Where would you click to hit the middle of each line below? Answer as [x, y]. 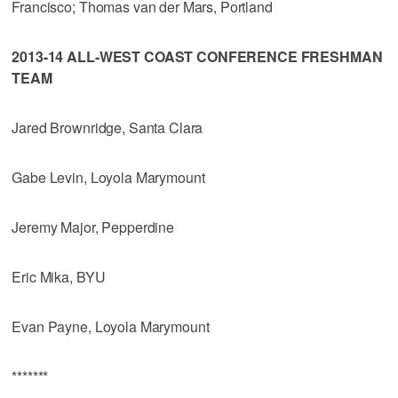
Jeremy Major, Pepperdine [93, 227]
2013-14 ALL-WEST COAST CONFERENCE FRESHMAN [197, 56]
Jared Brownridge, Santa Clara [107, 127]
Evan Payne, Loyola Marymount [111, 326]
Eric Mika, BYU [59, 276]
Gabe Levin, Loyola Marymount [108, 177]
